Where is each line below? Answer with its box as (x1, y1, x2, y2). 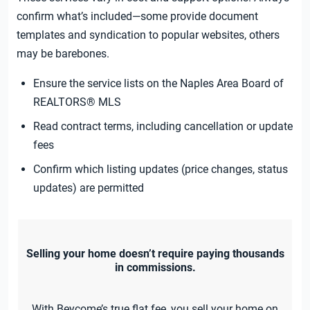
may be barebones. (17, 47, 109, 61)
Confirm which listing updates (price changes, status (33, 163, 288, 176)
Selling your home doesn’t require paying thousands (26, 247, 284, 261)
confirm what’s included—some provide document (17, 10, 258, 24)
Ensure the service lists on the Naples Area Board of (33, 77, 284, 91)
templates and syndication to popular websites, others (17, 28, 280, 42)
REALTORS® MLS (33, 95, 121, 109)
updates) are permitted (33, 181, 144, 195)
